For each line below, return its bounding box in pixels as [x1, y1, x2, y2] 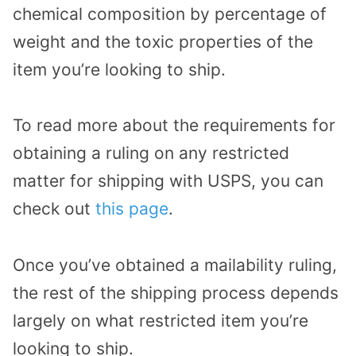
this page [95, 199, 168, 219]
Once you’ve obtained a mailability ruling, [13, 255, 337, 276]
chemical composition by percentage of [13, 3, 327, 24]
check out [13, 199, 95, 219]
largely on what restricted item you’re [13, 311, 308, 331]
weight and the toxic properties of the [13, 31, 313, 52]
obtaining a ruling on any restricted [13, 143, 289, 164]
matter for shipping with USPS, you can [13, 171, 323, 192]
